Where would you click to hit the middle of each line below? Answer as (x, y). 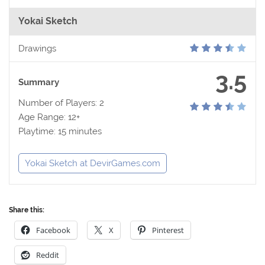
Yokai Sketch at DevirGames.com (93, 164)
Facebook (54, 230)
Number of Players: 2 (62, 103)
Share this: (27, 210)
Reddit (48, 255)
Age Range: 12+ (49, 117)
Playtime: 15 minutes (60, 132)
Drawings (38, 49)
